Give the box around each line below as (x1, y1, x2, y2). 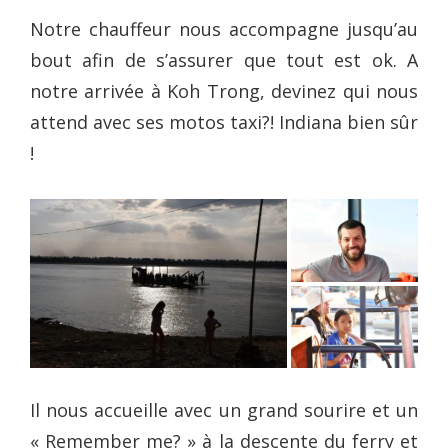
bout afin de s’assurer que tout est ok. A (30, 47, 418, 72)
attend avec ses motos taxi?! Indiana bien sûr (30, 109, 418, 134)
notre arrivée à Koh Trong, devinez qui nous (30, 78, 418, 103)
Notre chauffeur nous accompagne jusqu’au (30, 16, 418, 41)
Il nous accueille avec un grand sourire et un (30, 398, 418, 423)
